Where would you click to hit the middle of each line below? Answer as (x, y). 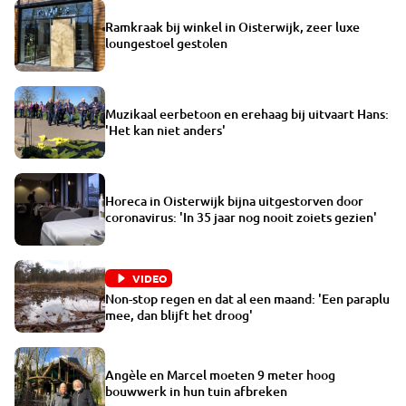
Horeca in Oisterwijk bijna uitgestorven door (234, 200)
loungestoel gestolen (166, 43)
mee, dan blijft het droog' (179, 314)
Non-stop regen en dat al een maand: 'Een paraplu (247, 298)
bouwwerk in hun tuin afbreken (196, 391)
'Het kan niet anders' (165, 130)
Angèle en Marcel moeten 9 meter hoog (220, 374)
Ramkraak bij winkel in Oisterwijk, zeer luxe (232, 26)
